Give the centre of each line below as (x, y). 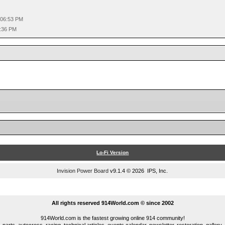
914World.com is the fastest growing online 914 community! (113, 218)
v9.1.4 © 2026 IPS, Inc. (138, 171)
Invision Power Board (83, 171)
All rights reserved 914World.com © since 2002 (113, 203)
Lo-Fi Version (113, 152)
